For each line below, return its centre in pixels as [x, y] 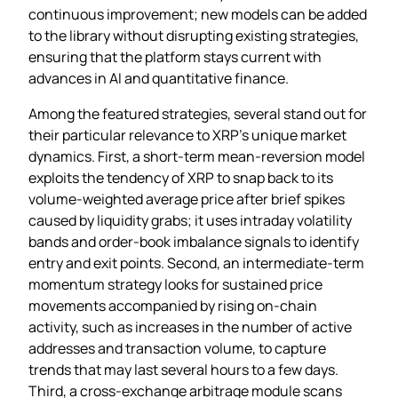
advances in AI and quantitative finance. [159, 78]
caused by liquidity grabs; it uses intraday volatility [190, 220]
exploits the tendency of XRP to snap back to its [181, 177]
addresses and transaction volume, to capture [177, 348]
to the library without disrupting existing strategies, [194, 35]
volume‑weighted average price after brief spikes [187, 199]
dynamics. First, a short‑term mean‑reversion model [197, 156]
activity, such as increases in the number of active [190, 326]
